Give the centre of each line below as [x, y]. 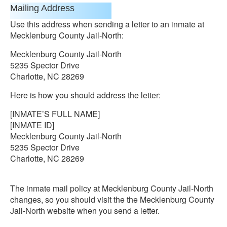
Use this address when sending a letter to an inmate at [107, 24]
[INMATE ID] [32, 125]
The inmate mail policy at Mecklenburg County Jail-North [112, 188]
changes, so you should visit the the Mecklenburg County [112, 199]
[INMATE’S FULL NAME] [55, 114]
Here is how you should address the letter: [85, 95]
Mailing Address [42, 8]
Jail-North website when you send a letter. [85, 211]
